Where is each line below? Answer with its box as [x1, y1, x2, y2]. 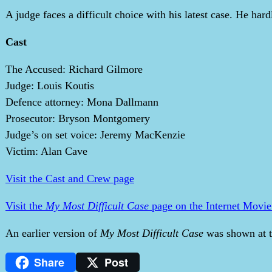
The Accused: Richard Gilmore [5, 63, 143, 75]
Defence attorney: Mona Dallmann [5, 96, 158, 108]
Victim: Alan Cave [5, 145, 87, 157]
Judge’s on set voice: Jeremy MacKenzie [5, 129, 185, 141]
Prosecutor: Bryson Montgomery [5, 112, 150, 124]
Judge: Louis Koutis [5, 80, 94, 92]
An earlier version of [5, 227, 97, 239]
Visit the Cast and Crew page [5, 172, 134, 185]
